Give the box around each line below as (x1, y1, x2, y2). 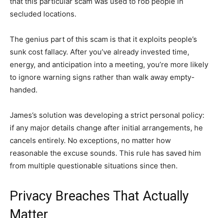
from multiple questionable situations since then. (10, 161, 178, 170)
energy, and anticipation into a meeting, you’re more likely (10, 60, 208, 69)
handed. (10, 85, 37, 94)
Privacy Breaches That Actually (10, 188, 189, 204)
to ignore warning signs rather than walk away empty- (10, 73, 195, 82)
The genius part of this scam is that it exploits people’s (10, 35, 197, 44)
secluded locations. (10, 9, 76, 18)
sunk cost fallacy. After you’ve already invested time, (10, 47, 189, 56)
